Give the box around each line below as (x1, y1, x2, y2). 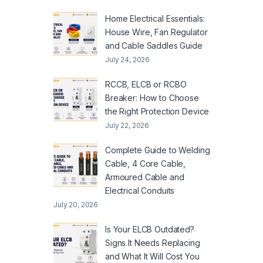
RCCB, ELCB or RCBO (105, 79, 187, 89)
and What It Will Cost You (105, 251, 200, 261)
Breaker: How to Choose (105, 92, 199, 103)
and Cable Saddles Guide (105, 40, 203, 50)
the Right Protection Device (105, 106, 210, 116)
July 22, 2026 (105, 120, 150, 130)
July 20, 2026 (53, 200, 99, 209)
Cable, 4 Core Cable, (105, 158, 186, 168)
